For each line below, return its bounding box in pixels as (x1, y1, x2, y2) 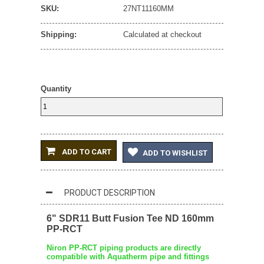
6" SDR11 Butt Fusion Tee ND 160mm (47, 213, 214, 223)
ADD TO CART (60, 147, 111, 156)
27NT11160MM (123, 4, 174, 13)
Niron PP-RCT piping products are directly (47, 243, 201, 252)
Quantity (41, 84, 71, 93)
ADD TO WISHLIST (143, 148, 207, 157)
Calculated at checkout (123, 30, 202, 39)
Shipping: (41, 30, 77, 39)
